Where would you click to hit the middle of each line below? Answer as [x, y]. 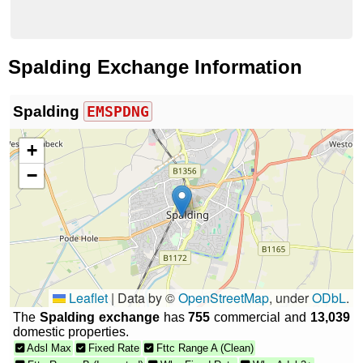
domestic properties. [71, 331]
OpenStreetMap [224, 297]
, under [290, 297]
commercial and [261, 317]
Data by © [146, 297]
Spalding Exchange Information [155, 66]
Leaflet [87, 297]
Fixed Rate [112, 348]
